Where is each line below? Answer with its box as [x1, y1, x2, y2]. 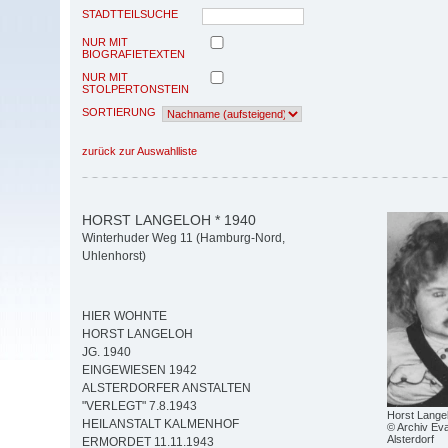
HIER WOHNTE [82, 309, 167, 324]
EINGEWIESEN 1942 [82, 363, 197, 378]
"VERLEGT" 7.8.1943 [82, 399, 197, 414]
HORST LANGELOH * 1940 [82, 211, 256, 228]
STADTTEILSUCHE [82, 7, 178, 20]
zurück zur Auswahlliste [82, 144, 197, 157]
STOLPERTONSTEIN [82, 82, 189, 95]
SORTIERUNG [82, 105, 156, 118]
